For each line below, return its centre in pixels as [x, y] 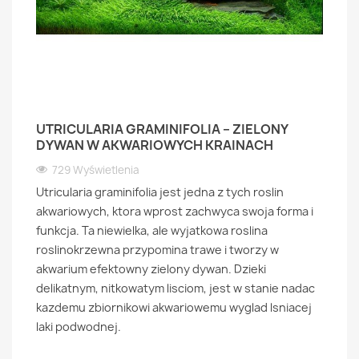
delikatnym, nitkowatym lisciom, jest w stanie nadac [175, 288]
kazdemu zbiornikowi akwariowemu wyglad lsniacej [174, 307]
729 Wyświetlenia [96, 170]
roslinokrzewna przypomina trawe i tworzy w [157, 250]
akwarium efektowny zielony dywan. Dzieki [151, 269]
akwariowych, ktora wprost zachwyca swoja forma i [175, 211]
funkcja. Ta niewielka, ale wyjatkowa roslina [152, 230]
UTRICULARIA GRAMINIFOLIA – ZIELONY [162, 129]
